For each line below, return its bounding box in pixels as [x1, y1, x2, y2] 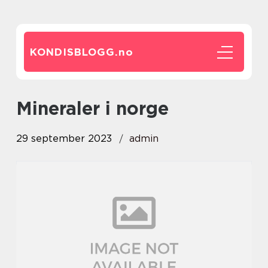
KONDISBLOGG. [30, 46, 118, 58]
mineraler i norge [32, 98, 169, 119]
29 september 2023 [16, 133, 112, 144]
